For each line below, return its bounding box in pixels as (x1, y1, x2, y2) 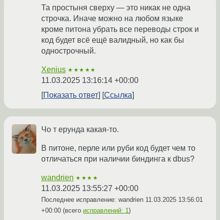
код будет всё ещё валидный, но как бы (41, 35, 184, 44)
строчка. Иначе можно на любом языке (41, 14, 183, 23)
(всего (61, 206, 83, 214)
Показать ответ (43, 90, 98, 99)
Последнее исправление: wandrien (41, 195, 145, 203)
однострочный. (41, 46, 96, 55)
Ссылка (104, 90, 132, 99)
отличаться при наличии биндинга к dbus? (41, 154, 194, 163)
